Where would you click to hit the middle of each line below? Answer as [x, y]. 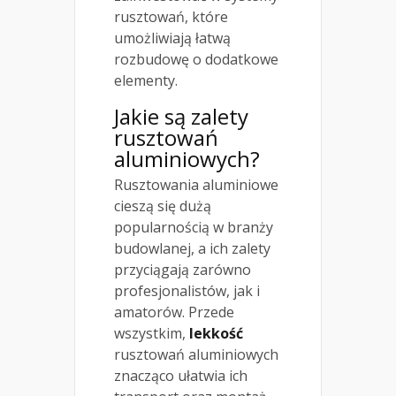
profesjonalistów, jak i [187, 291]
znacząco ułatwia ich [181, 376]
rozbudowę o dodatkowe [196, 60]
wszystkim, [152, 334]
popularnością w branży [194, 228]
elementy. [146, 81]
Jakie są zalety [181, 117]
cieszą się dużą [163, 206]
